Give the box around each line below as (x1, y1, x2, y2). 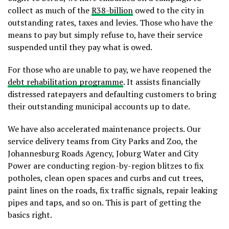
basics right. (8, 209, 52, 221)
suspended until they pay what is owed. (8, 41, 152, 53)
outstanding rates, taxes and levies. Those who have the (8, 17, 213, 29)
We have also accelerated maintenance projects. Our (8, 123, 201, 135)
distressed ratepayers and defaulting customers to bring (8, 88, 216, 100)
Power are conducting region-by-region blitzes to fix (8, 160, 203, 172)
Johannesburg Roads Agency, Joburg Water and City (8, 148, 198, 159)
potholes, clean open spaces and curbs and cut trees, (8, 172, 203, 184)
